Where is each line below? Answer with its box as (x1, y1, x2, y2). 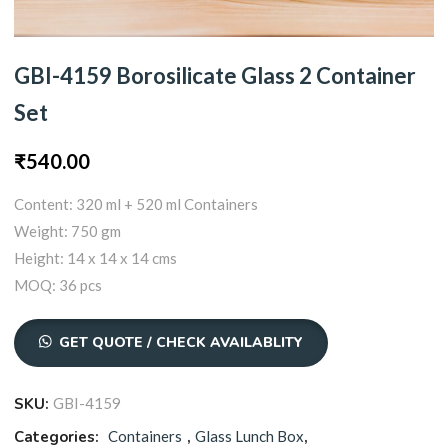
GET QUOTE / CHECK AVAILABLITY (58, 333, 303, 353)
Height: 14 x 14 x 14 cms (14, 249, 178, 268)
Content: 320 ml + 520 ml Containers (14, 195, 259, 214)
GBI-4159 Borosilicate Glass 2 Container (14, 62, 417, 90)
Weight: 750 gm (14, 222, 122, 241)
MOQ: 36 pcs (14, 276, 103, 295)
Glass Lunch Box (195, 427, 305, 446)
